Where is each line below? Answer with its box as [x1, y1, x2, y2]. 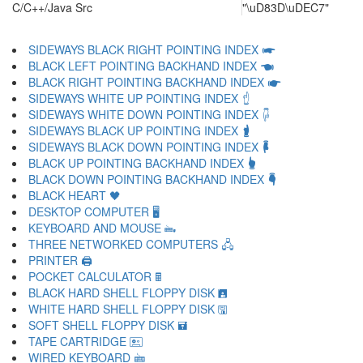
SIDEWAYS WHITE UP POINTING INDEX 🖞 [28, 90, 250, 106]
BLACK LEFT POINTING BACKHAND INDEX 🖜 [28, 58, 274, 74]
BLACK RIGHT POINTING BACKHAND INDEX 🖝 [28, 74, 281, 90]
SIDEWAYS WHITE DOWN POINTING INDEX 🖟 [28, 106, 271, 122]
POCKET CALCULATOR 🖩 [28, 268, 161, 284]
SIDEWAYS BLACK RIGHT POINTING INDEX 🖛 [28, 41, 275, 58]
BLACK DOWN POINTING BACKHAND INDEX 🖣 [28, 171, 276, 187]
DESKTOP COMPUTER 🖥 [28, 203, 160, 220]
